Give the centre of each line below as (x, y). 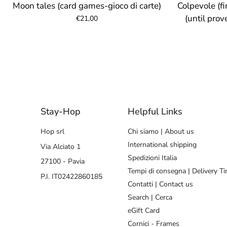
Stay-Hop (61, 111)
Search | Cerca (150, 197)
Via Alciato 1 (61, 146)
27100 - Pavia (63, 162)
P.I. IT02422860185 (71, 176)
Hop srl (52, 131)
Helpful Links (155, 111)
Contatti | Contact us (160, 184)
